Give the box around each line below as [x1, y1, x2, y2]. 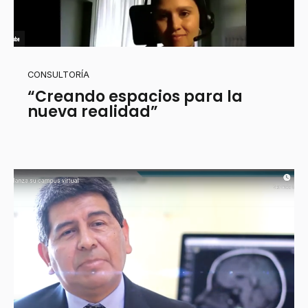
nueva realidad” [27, 100, 158, 122]
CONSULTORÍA [27, 69, 89, 80]
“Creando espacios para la [27, 85, 243, 107]
